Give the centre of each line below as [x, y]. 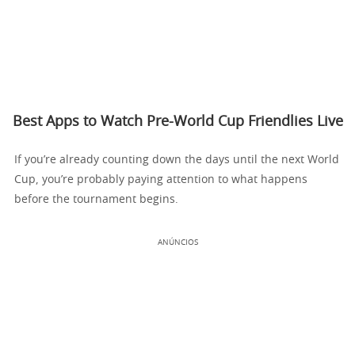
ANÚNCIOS [177, 242]
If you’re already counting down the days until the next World [177, 160]
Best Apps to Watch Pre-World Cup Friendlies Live [177, 122]
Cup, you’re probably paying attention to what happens [161, 179]
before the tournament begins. [96, 199]
